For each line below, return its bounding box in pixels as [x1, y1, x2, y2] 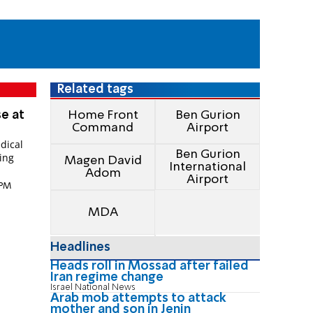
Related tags [57, 82, 134, 96]
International [169, 161, 246, 174]
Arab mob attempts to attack [50, 292, 226, 305]
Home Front [67, 109, 138, 122]
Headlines [50, 241, 110, 254]
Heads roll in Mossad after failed [50, 260, 249, 273]
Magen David [64, 154, 142, 168]
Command [72, 122, 133, 135]
